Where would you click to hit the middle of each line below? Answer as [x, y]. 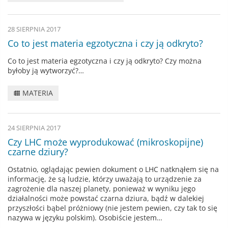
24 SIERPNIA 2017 [34, 128]
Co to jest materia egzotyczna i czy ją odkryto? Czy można [105, 61]
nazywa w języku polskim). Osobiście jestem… [85, 217]
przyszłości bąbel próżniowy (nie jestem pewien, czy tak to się [112, 208]
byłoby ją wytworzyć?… [46, 70]
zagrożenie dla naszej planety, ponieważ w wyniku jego [102, 188]
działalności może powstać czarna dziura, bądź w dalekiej [106, 198]
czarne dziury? [38, 151]
